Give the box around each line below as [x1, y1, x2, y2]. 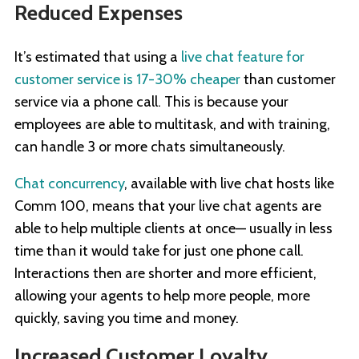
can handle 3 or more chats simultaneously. [14, 138, 285, 156]
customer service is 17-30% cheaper [14, 71, 240, 89]
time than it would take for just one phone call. [14, 242, 304, 260]
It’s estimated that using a [14, 48, 181, 67]
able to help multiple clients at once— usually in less [14, 220, 333, 238]
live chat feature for [181, 48, 305, 67]
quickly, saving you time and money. [14, 309, 239, 328]
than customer [240, 71, 336, 89]
